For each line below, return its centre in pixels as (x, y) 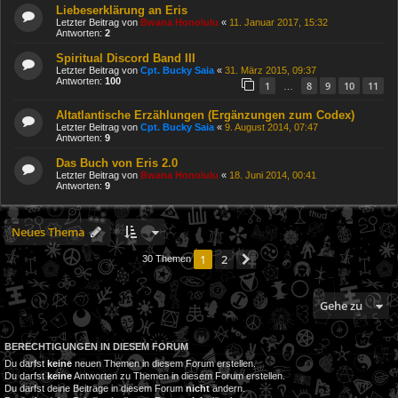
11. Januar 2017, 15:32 (279, 22)
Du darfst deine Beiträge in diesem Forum (95, 389)
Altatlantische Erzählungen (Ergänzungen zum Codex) (205, 115)
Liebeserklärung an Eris (122, 10)
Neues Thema (48, 232)
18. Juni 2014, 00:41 (273, 175)
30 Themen (168, 259)
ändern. (227, 389)
